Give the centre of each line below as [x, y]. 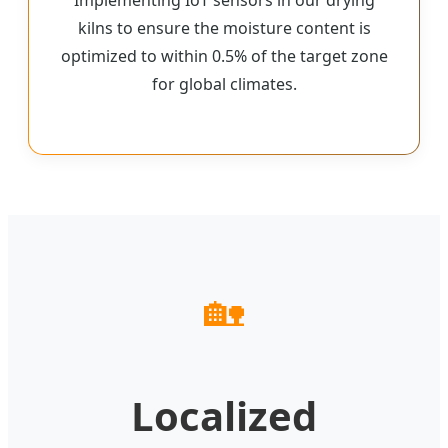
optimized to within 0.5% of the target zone [224, 55]
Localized [224, 415]
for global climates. [224, 83]
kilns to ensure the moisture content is [224, 27]
